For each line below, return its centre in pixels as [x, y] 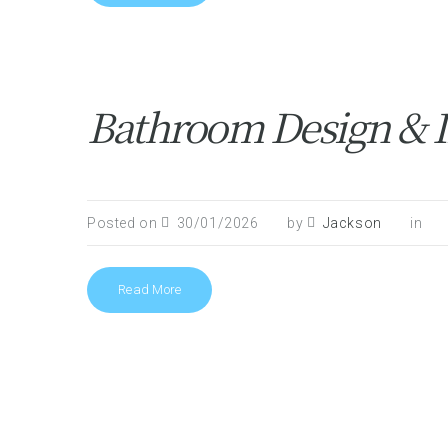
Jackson [352, 223]
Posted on [124, 223]
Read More [150, 289]
